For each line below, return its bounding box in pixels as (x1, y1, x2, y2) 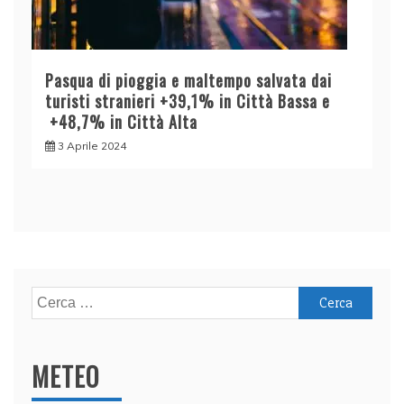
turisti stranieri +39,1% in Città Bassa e (45, 88, 330, 113)
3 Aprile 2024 (58, 138, 126, 152)
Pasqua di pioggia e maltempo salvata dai (45, 68, 332, 92)
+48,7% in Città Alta (45, 109, 197, 133)
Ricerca (31, 288, 78, 307)
